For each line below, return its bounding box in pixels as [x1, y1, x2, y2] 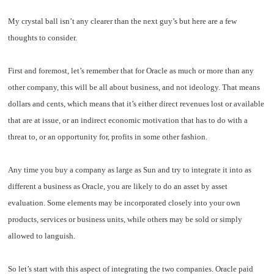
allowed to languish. [8, 231, 76, 241]
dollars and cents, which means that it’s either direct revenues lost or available [8, 99, 265, 109]
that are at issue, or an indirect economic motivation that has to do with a [8, 116, 248, 125]
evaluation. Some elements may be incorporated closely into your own [8, 198, 241, 208]
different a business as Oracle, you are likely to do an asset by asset [8, 182, 228, 191]
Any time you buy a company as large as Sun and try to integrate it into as [8, 165, 252, 175]
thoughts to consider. [8, 32, 78, 42]
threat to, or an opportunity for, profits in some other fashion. [8, 132, 210, 142]
